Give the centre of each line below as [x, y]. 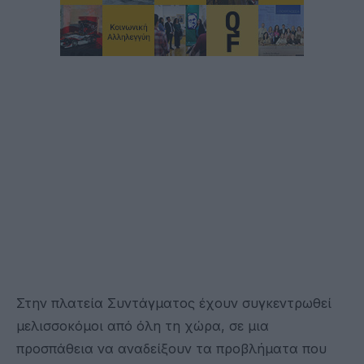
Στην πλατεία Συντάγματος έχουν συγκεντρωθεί [174, 303]
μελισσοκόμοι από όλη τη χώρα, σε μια [143, 325]
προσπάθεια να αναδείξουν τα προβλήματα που [171, 348]
